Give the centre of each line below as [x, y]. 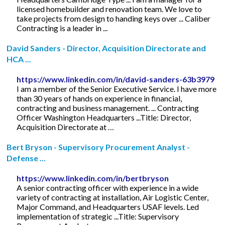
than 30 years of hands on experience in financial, [99, 98]
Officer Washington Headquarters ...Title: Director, [104, 117]
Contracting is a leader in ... [62, 28]
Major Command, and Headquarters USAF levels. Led [108, 206]
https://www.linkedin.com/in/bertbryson [93, 178]
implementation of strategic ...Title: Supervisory [98, 216]
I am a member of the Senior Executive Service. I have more [117, 88]
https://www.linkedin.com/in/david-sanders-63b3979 [116, 79]
